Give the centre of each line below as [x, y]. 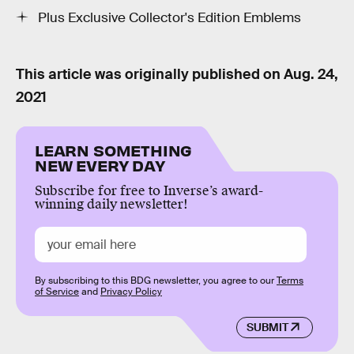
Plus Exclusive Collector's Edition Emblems [169, 18]
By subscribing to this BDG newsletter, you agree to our [156, 281]
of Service [57, 292]
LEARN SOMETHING [114, 150]
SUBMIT [267, 328]
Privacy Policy [131, 292]
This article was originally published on [150, 75]
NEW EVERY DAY [100, 165]
